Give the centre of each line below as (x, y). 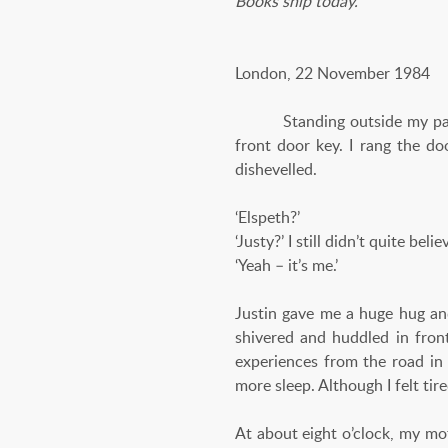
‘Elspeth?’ (267, 216)
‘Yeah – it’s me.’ (286, 264)
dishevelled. (275, 168)
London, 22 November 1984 (332, 72)
